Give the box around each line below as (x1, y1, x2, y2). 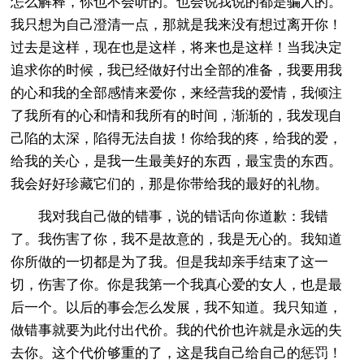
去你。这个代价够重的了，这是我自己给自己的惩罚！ (11, 344, 343, 361)
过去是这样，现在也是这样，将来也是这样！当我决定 (11, 39, 343, 55)
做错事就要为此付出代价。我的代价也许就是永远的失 (11, 322, 343, 338)
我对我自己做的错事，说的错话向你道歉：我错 (11, 208, 329, 224)
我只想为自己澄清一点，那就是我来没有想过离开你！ (11, 16, 343, 32)
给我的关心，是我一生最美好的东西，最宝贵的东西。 (11, 153, 343, 169)
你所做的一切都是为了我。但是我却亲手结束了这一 (11, 253, 329, 270)
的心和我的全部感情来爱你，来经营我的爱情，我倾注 (11, 84, 343, 101)
